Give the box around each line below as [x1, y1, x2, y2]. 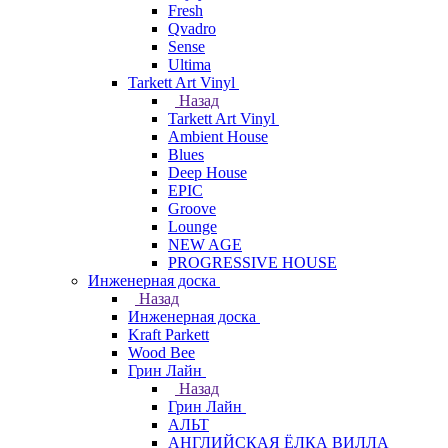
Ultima [168, 56, 211, 73]
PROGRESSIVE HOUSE [168, 254, 337, 271]
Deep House [168, 164, 247, 181]
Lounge [168, 218, 217, 235]
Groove [168, 200, 216, 217]
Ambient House [168, 128, 268, 145]
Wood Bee [128, 344, 195, 361]
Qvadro [168, 20, 216, 37]
